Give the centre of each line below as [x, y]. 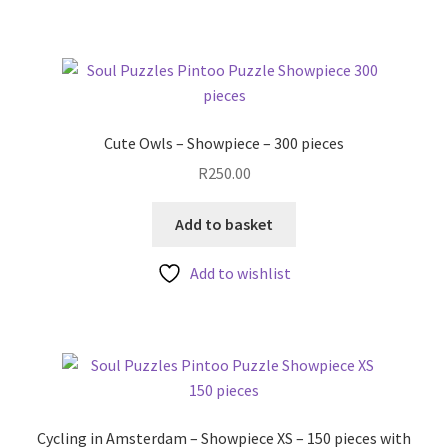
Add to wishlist [240, 272]
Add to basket [224, 224]
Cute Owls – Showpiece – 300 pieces [224, 142]
